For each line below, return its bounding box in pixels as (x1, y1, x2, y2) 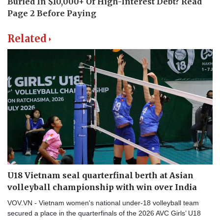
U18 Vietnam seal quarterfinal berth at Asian (7, 170, 193, 181)
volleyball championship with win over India (7, 182, 197, 192)
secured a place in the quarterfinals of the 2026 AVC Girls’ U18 (7, 209, 201, 218)
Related (7, 32, 47, 45)
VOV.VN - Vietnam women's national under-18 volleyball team (7, 199, 199, 207)
